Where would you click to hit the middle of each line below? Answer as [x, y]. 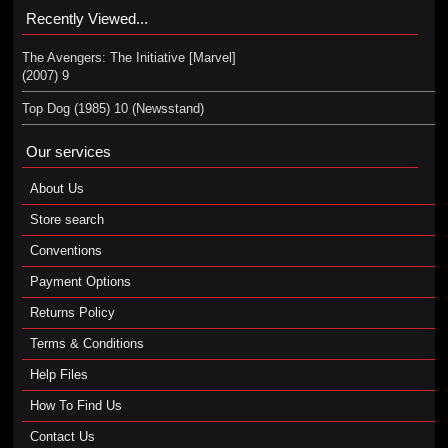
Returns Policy [72, 312]
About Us [56, 188]
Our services [68, 151]
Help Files [58, 374]
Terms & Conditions [86, 343]
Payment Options [80, 281]
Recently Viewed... [86, 18]
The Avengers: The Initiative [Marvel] [128, 57]
